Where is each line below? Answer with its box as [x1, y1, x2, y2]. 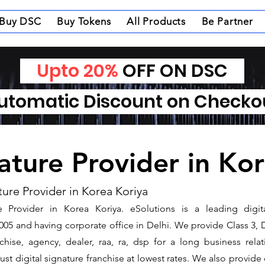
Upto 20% [20, 59, 118, 83]
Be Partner [201, 15, 254, 27]
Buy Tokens [57, 15, 111, 27]
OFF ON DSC [118, 59, 244, 83]
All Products [126, 15, 186, 27]
